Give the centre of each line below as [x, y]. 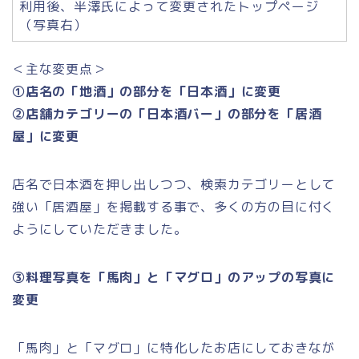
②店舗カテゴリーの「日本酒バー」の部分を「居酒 [167, 113]
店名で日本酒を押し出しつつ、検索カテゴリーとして [174, 184]
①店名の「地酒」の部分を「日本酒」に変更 [147, 91]
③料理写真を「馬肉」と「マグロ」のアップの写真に [174, 277]
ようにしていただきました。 [100, 229]
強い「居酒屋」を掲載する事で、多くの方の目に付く [174, 206]
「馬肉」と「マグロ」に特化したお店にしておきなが [174, 347]
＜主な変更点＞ [59, 69]
